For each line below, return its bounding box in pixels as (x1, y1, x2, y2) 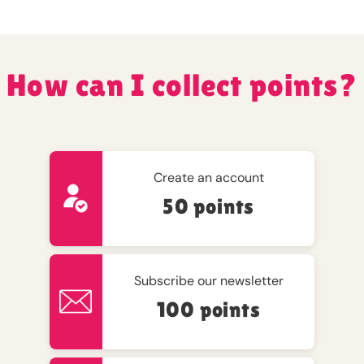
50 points (162, 193, 255, 219)
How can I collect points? (6, 67, 357, 102)
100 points (156, 297, 261, 322)
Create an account (153, 168, 264, 186)
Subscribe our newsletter (133, 271, 284, 289)
